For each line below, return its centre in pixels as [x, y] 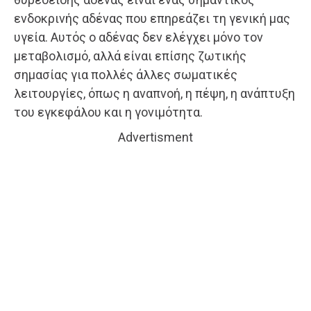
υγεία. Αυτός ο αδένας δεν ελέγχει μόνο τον [138, 37]
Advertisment [155, 137]
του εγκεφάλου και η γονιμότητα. [108, 112]
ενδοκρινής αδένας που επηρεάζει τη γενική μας [152, 18]
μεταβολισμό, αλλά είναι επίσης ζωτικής [130, 56]
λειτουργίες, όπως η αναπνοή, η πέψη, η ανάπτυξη [154, 93]
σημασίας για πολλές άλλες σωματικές [126, 74]
